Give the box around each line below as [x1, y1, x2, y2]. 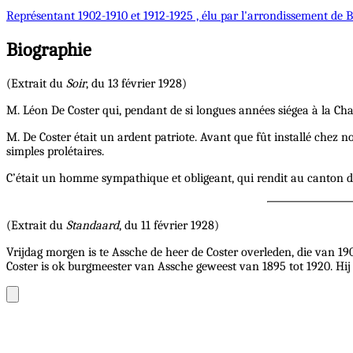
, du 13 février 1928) [86, 76, 187, 91]
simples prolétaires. [6, 143, 104, 158]
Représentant [6, 8, 78, 23]
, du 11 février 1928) [119, 217, 219, 232]
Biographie [6, 38, 91, 61]
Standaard [66, 217, 119, 232]
